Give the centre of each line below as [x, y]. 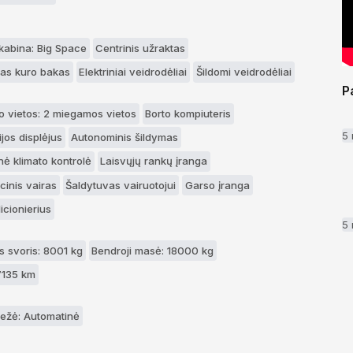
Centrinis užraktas [141, 48]
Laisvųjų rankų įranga [154, 161]
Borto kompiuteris [188, 113]
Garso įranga [217, 185]
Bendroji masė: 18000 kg [153, 250]
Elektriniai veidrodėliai [133, 72]
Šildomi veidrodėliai [243, 72]
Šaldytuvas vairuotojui [121, 185]
